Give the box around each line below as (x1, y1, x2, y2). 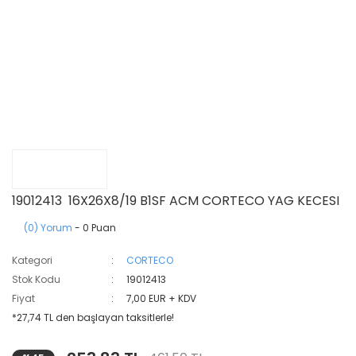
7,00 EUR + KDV (126, 292, 197, 305)
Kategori (12, 253, 52, 267)
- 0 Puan (72, 221, 116, 234)
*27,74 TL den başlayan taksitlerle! (12, 311, 174, 324)
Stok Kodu (12, 273, 60, 286)
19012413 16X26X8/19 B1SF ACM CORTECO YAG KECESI (12, 192, 339, 210)
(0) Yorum (24, 221, 72, 234)
